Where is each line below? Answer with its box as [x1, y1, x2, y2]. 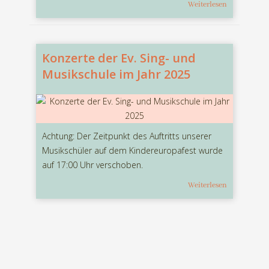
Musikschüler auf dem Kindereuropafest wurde [42, 145, 223, 157]
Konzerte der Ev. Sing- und [42, 50, 196, 67]
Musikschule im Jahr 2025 [42, 66, 190, 83]
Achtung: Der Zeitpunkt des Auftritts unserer [42, 130, 211, 142]
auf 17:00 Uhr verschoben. [42, 159, 153, 171]
